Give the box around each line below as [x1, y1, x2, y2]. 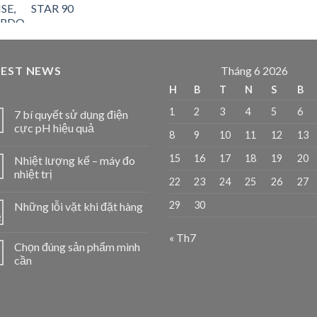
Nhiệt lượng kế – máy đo [14, 153, 135, 167]
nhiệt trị [14, 166, 52, 180]
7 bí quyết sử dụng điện [14, 107, 128, 121]
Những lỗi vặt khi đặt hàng [14, 199, 143, 213]
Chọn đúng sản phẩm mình [14, 239, 140, 253]
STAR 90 [31, 1, 74, 16]
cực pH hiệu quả [14, 120, 94, 134]
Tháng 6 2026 [220, 64, 288, 78]
